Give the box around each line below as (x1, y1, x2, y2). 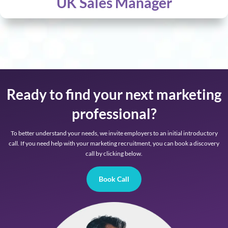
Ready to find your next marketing (7, 85, 221, 103)
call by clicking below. (85, 150, 142, 158)
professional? (71, 105, 157, 123)
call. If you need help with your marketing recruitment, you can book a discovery (9, 139, 219, 148)
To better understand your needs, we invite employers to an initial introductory (10, 129, 218, 137)
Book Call (99, 174, 129, 183)
